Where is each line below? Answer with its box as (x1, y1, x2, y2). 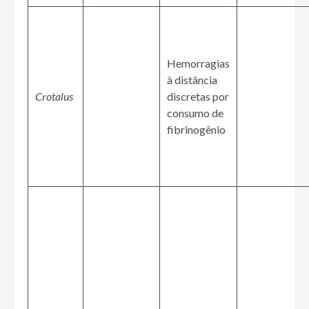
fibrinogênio (167, 123, 226, 137)
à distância (167, 73, 217, 87)
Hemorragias (167, 57, 230, 70)
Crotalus (35, 90, 73, 103)
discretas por (167, 90, 229, 103)
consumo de (167, 106, 223, 120)
